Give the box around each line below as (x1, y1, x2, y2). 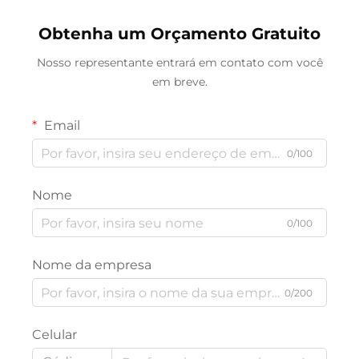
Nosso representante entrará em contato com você (36, 55, 323, 71)
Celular (32, 327, 77, 343)
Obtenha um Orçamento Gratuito (38, 24, 321, 44)
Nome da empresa (32, 257, 151, 273)
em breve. (151, 75, 208, 90)
